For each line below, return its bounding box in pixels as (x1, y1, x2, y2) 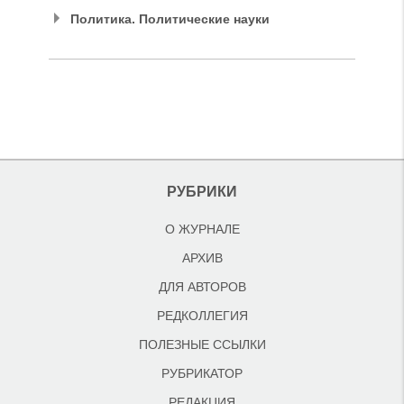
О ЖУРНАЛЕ (164, 222, 240, 236)
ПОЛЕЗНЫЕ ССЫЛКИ (138, 337, 266, 352)
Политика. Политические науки (70, 12, 270, 26)
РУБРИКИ (167, 184, 237, 199)
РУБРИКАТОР (161, 366, 243, 381)
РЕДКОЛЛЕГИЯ (156, 308, 248, 323)
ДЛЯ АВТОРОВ (158, 280, 246, 294)
